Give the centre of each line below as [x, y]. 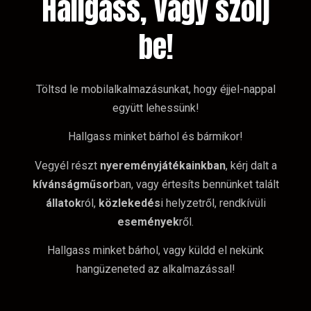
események [148, 221]
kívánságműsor [73, 184]
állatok [63, 203]
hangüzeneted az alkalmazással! [155, 269]
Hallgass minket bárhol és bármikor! [155, 137]
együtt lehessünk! [155, 108]
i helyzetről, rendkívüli [213, 203]
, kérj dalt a [251, 165]
